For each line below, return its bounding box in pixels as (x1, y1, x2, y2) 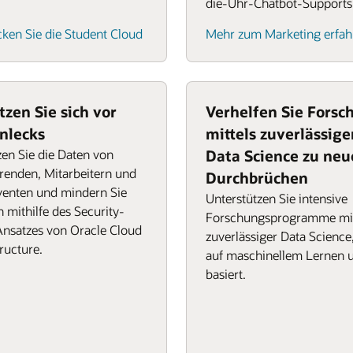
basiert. (206, 266, 246, 282)
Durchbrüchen (206, 168, 308, 188)
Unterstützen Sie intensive (206, 190, 347, 206)
